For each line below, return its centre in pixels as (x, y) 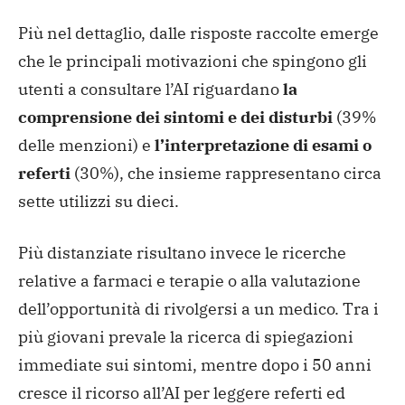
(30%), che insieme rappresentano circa (226, 174)
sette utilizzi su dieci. (99, 202)
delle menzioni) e (86, 146)
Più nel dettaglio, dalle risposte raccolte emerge (198, 33)
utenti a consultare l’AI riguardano (149, 89)
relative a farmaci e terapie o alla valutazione (189, 281)
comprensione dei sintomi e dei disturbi (177, 118)
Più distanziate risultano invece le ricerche (182, 253)
